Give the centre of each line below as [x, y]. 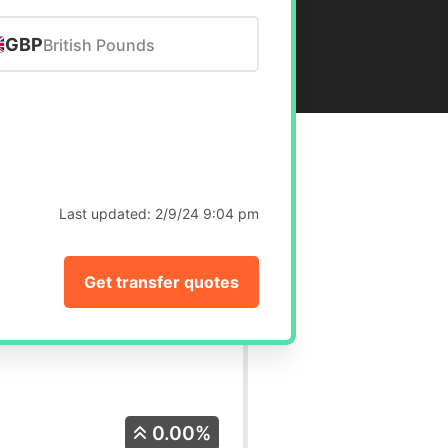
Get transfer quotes [162, 282]
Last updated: [107, 214]
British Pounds [98, 45]
